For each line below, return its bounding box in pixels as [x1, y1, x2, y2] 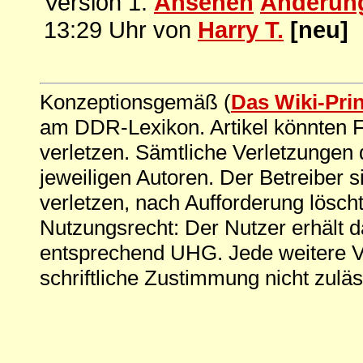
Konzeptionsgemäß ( [40, 89, 231, 114]
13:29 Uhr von [44, 15, 198, 43]
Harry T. [198, 15, 284, 43]
